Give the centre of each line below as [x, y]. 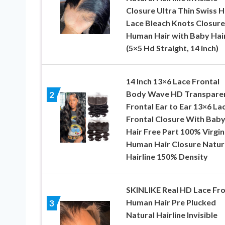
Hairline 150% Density [167, 157]
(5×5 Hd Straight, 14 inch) [172, 48]
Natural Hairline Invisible [172, 215]
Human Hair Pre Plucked [171, 202]
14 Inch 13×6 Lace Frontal [173, 81]
